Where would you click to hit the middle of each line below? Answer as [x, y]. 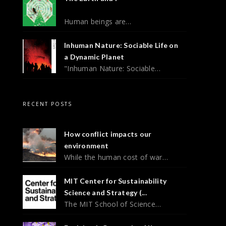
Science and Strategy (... [105, 192]
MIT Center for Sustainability [116, 181]
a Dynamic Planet [94, 56]
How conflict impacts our [108, 134]
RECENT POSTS [47, 104]
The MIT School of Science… [113, 204]
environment [87, 145]
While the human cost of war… [116, 157]
